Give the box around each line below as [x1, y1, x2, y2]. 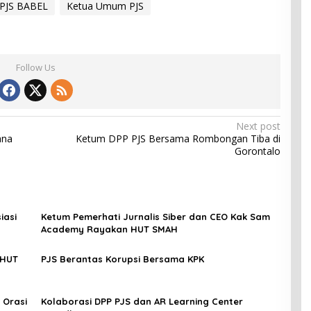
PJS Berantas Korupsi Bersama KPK [40, 253, 204, 264]
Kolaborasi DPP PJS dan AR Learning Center [40, 295, 243, 307]
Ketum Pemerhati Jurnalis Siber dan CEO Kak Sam [40, 210, 270, 222]
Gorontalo [234, 144, 280, 158]
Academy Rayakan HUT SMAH [40, 223, 178, 235]
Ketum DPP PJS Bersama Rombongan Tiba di [75, 131, 280, 145]
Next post [235, 119, 280, 133]
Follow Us [15, 60, 56, 74]
